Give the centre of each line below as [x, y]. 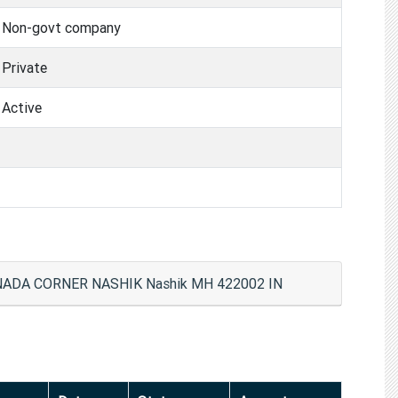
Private [24, 67]
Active [22, 107]
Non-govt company [61, 27]
